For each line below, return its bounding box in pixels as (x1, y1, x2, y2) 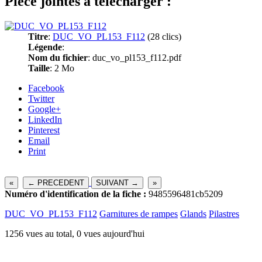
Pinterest (28, 125, 60, 135)
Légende (28, 42, 62, 52)
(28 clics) (145, 31, 181, 42)
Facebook (28, 82, 64, 93)
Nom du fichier (28, 52, 88, 63)
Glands (180, 208, 206, 219)
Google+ (28, 104, 61, 114)
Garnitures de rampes (99, 208, 178, 219)
